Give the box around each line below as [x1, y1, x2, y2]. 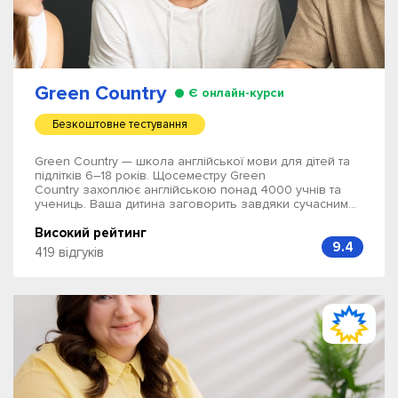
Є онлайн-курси [188, 85, 284, 100]
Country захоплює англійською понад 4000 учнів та [35, 182, 341, 197]
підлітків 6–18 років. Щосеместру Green [35, 168, 266, 183]
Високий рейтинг [35, 225, 147, 241]
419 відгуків [35, 244, 104, 260]
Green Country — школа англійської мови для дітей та [35, 154, 350, 169]
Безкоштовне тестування [52, 117, 187, 131]
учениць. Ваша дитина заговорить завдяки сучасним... [35, 196, 356, 211]
